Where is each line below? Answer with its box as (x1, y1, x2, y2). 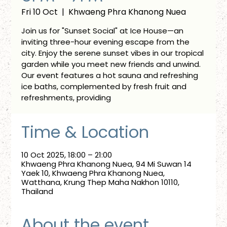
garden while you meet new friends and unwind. (21, 58, 201, 69)
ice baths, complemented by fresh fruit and (21, 81, 187, 92)
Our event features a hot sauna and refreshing (21, 69, 199, 81)
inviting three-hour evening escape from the (21, 36, 190, 47)
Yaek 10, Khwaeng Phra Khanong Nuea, (21, 167, 165, 178)
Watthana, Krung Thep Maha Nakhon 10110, (21, 176, 180, 187)
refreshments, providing (21, 92, 111, 103)
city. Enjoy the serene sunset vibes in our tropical (21, 47, 204, 58)
